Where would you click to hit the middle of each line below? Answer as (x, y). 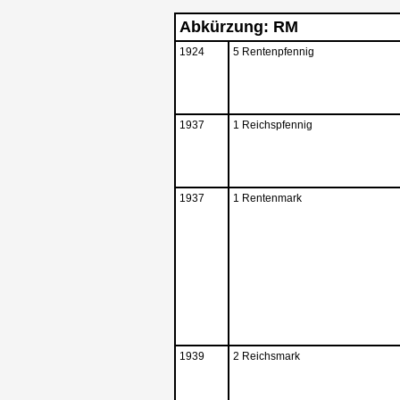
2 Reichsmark (267, 357)
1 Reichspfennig (273, 125)
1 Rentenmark (267, 199)
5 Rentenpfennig (274, 52)
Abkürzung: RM (239, 27)
